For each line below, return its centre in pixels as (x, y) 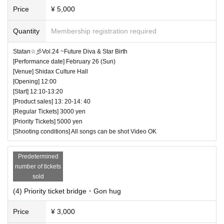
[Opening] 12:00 (35, 81)
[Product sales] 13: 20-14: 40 (52, 101)
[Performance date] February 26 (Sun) (64, 61)
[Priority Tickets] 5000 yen (48, 121)
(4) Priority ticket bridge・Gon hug (67, 191)
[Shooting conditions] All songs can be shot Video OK (85, 131)
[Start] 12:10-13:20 (38, 91)
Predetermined (38, 156)
